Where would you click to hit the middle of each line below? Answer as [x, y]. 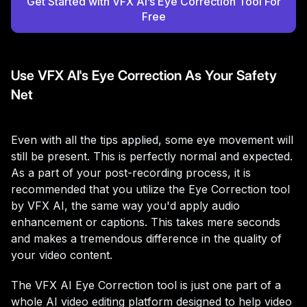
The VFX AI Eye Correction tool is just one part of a [146, 285]
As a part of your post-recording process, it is [131, 172]
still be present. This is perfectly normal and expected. [152, 156]
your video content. [62, 255]
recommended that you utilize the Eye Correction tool [150, 189]
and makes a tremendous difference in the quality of [146, 238]
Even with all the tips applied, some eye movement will [152, 139]
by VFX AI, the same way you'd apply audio [125, 205]
